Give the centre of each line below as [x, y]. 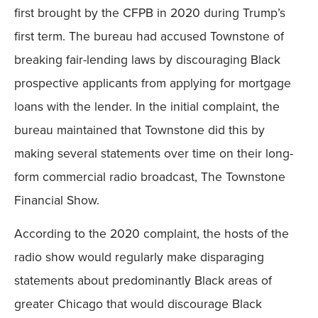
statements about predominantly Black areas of [143, 280]
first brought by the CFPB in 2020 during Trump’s [150, 12]
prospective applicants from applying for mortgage [153, 82]
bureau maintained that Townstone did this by [139, 129]
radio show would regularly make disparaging [139, 256]
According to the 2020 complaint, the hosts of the [152, 233]
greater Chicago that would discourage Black [138, 303]
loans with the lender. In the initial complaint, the [147, 106]
